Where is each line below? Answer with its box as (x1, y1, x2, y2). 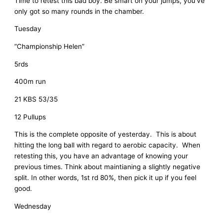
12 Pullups (14, 112, 46, 121)
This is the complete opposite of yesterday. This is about (14, 130, 197, 139)
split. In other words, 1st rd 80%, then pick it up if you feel (14, 174, 197, 182)
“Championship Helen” (14, 42, 85, 50)
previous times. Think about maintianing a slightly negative (14, 163, 201, 171)
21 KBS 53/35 (14, 95, 58, 103)
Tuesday (14, 25, 42, 33)
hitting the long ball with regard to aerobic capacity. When (14, 141, 201, 149)
